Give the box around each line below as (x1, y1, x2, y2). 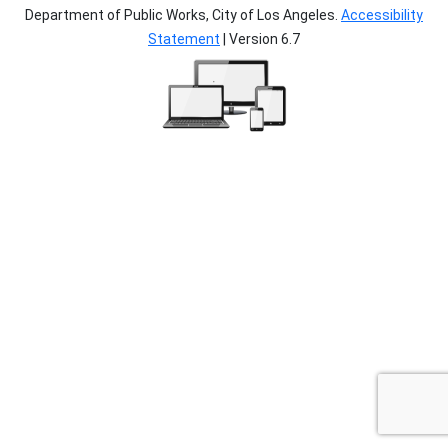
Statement (148, 31, 220, 47)
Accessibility (341, 7, 423, 23)
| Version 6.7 (220, 31, 300, 47)
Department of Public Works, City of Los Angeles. (25, 7, 341, 23)
